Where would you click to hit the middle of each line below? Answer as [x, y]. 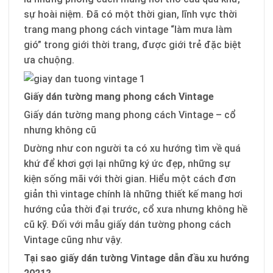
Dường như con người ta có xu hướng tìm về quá [132, 149]
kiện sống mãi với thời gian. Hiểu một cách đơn [130, 179]
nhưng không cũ [60, 130]
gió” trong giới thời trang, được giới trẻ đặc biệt [133, 44]
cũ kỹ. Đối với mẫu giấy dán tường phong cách [127, 225]
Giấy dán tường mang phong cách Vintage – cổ [130, 115]
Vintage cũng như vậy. [73, 240]
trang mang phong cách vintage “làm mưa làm [128, 29]
